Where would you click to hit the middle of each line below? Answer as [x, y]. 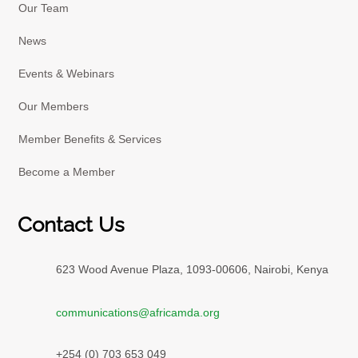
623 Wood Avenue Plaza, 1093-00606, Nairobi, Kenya [192, 269]
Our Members [54, 106]
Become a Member [67, 171]
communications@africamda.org [137, 312]
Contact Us [72, 224]
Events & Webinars [67, 73]
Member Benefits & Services [90, 139]
